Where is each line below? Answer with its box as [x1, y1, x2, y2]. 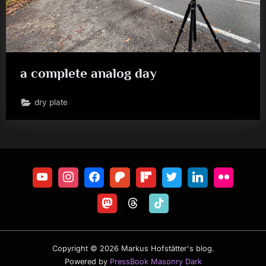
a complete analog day [20, 65, 157, 81]
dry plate [34, 97, 68, 107]
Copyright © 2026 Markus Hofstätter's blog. [52, 244, 214, 254]
